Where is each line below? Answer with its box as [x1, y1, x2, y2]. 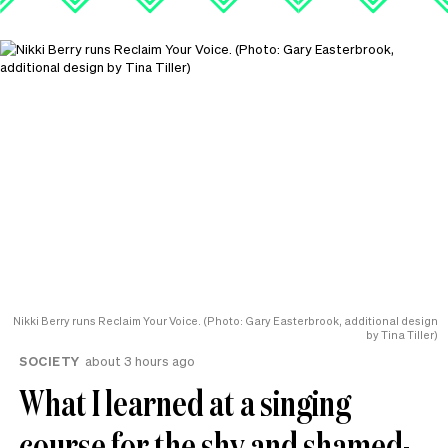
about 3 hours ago [84, 351, 195, 369]
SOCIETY [19, 351, 80, 369]
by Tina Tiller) [366, 327, 438, 342]
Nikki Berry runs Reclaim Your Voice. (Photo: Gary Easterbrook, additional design [13, 313, 438, 328]
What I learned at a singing [19, 378, 351, 426]
